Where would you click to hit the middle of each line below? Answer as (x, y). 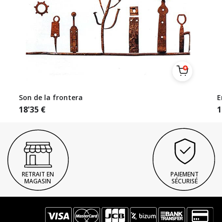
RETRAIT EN (38, 174)
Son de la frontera (51, 97)
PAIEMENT (184, 174)
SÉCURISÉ (184, 181)
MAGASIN (38, 181)
